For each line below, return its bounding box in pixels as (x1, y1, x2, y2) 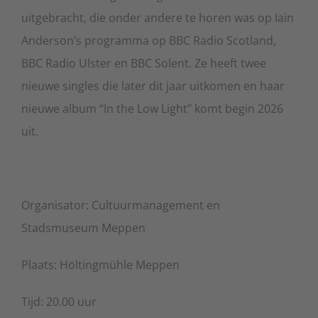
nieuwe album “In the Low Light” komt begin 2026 (21, 100, 283, 116)
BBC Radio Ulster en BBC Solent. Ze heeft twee (21, 55, 266, 71)
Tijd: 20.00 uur (21, 293, 97, 309)
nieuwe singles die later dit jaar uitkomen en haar (21, 77, 285, 94)
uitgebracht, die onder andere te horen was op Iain (21, 9, 294, 26)
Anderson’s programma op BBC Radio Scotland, (21, 32, 276, 48)
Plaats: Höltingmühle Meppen (21, 256, 180, 273)
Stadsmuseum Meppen (21, 219, 146, 236)
